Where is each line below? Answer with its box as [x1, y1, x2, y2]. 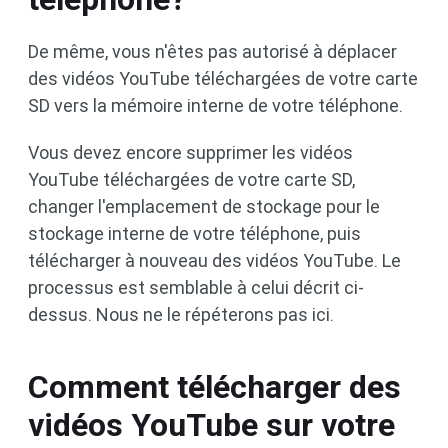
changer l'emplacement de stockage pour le [28, 196, 380, 218]
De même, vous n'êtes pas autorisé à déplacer [28, 41, 397, 63]
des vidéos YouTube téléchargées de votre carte [28, 68, 418, 90]
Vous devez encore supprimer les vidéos [28, 142, 353, 164]
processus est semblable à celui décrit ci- [28, 277, 364, 299]
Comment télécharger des [28, 368, 401, 407]
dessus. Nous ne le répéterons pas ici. [28, 304, 334, 326]
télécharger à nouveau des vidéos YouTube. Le [28, 250, 401, 272]
